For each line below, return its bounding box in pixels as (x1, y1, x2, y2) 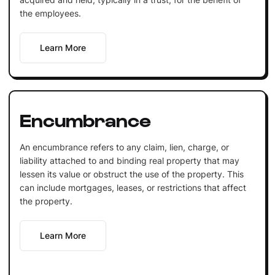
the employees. (19, 7, 81, 18)
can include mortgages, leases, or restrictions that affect (19, 182, 246, 193)
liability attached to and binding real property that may (19, 155, 239, 166)
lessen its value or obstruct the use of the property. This (19, 168, 244, 179)
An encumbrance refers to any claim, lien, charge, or (19, 141, 229, 152)
